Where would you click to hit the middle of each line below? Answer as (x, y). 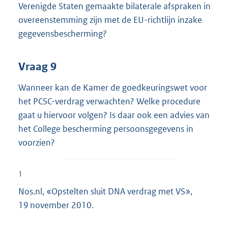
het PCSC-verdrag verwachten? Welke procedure (109, 102)
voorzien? (37, 143)
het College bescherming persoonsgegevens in (106, 129)
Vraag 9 (37, 67)
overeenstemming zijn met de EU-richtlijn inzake (110, 20)
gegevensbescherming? (63, 33)
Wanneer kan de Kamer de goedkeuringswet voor (113, 88)
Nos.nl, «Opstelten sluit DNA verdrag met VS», (105, 191)
